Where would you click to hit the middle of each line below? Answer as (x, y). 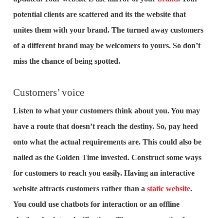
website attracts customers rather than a (80, 189)
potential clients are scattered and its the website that (99, 14)
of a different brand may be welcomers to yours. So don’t (107, 45)
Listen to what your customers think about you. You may (106, 111)
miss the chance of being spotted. (66, 61)
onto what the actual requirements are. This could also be (107, 142)
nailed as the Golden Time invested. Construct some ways (107, 157)
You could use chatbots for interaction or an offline (96, 204)
